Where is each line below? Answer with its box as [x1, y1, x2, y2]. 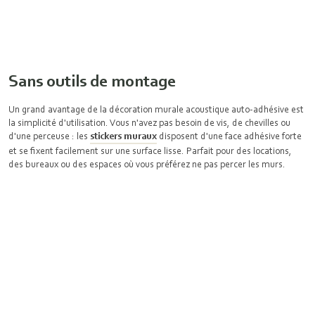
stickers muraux [90, 130, 157, 141]
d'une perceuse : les [8, 130, 90, 141]
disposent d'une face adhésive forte [157, 130, 302, 141]
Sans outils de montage [8, 70, 176, 91]
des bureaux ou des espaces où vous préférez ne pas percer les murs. [8, 158, 285, 169]
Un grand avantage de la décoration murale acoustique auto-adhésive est [8, 103, 304, 115]
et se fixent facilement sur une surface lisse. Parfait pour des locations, [8, 145, 292, 156]
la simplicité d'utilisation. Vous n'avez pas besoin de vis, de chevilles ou [8, 117, 290, 128]
